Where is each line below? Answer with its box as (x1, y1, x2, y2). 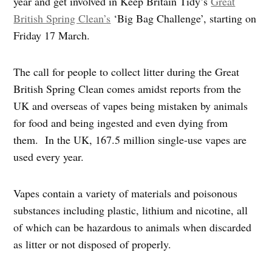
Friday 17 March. (13, 28, 90, 43)
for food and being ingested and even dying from (13, 115, 228, 131)
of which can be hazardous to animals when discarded (13, 220, 252, 235)
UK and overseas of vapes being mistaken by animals (13, 98, 248, 114)
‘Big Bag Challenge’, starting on (110, 11, 257, 26)
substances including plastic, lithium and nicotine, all (13, 203, 248, 218)
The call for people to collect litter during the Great (13, 64, 240, 80)
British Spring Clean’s (13, 11, 111, 26)
